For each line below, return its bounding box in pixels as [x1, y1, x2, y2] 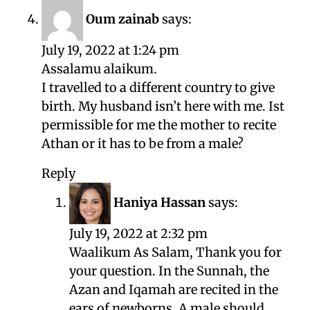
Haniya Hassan [113, 194, 206, 211]
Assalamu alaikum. [42, 61, 157, 77]
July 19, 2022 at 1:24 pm [42, 42, 179, 59]
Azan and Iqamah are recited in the [69, 282, 278, 298]
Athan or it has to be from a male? [42, 136, 244, 152]
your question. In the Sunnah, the [69, 263, 269, 280]
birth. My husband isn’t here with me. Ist [42, 98, 284, 115]
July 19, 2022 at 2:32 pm [69, 226, 208, 242]
